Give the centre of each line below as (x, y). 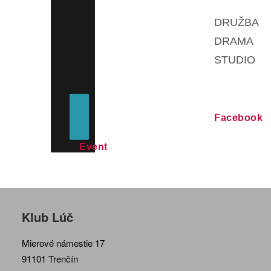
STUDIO (235, 60)
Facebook (238, 117)
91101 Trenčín (50, 259)
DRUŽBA (236, 22)
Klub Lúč (47, 217)
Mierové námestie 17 (63, 243)
